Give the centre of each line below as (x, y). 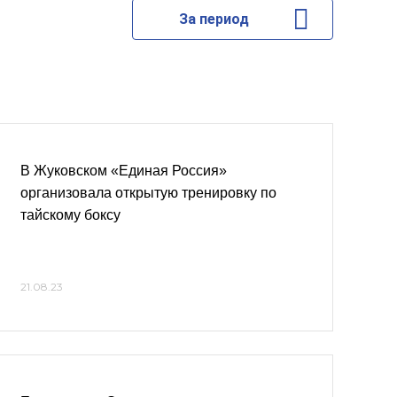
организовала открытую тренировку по (148, 193)
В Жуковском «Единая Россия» (124, 171)
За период (214, 19)
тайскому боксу (70, 215)
